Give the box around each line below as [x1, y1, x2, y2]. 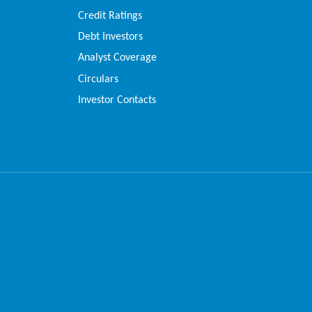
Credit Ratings [78, 10, 143, 22]
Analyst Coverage [78, 52, 157, 64]
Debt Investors [78, 31, 143, 43]
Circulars [78, 73, 119, 85]
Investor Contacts [78, 95, 157, 107]
